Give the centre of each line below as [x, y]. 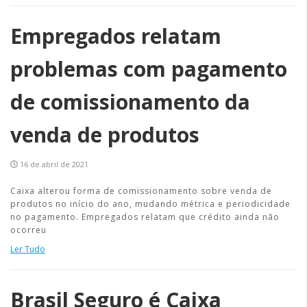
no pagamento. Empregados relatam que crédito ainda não [145, 217]
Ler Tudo [28, 249]
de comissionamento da [130, 102]
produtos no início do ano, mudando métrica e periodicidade [150, 204]
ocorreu [28, 230]
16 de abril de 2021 [54, 164]
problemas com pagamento [149, 69]
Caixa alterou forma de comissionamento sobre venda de [141, 191]
